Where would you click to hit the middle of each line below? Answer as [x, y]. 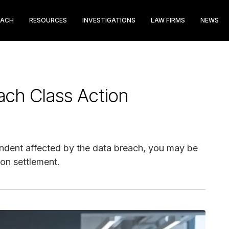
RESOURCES [48, 20]
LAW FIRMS [168, 20]
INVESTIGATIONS [109, 20]
